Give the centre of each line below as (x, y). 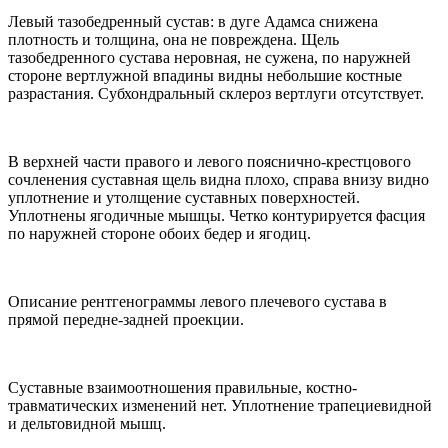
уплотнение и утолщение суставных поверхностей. (184, 198)
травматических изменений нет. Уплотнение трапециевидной (220, 406)
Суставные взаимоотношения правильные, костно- (182, 388)
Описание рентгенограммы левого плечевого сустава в (197, 302)
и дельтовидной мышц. (87, 424)
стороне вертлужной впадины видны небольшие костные (205, 76)
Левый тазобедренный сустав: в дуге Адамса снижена (193, 22)
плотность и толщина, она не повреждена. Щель (173, 40)
